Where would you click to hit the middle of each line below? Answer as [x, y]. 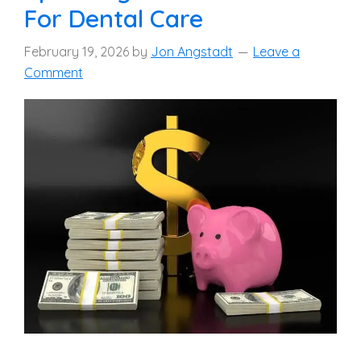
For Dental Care [114, 19]
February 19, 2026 [77, 52]
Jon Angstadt [192, 52]
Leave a [276, 52]
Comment [54, 73]
